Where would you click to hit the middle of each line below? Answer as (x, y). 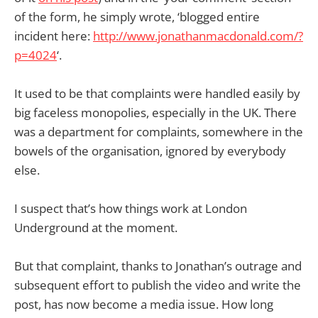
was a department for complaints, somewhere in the (159, 131)
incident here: (54, 35)
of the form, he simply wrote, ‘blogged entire (137, 16)
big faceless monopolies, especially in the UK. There (155, 112)
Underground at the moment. (96, 228)
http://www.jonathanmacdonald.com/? (198, 35)
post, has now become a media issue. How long (144, 305)
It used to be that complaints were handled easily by (157, 93)
